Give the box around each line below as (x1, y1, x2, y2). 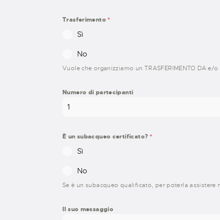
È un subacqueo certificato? (62, 133, 150, 141)
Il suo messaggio (62, 205, 114, 214)
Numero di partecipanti (62, 88, 134, 97)
